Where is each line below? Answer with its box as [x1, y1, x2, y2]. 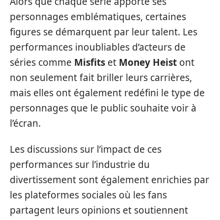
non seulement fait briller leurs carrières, [10, 71, 192, 84]
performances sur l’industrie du [10, 158, 150, 171]
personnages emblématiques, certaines [10, 10, 186, 23]
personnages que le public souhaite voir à [10, 101, 196, 114]
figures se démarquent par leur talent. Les [10, 25, 197, 38]
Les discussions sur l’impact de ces [10, 143, 162, 156]
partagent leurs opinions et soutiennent [10, 204, 188, 217]
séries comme [10, 55, 74, 69]
